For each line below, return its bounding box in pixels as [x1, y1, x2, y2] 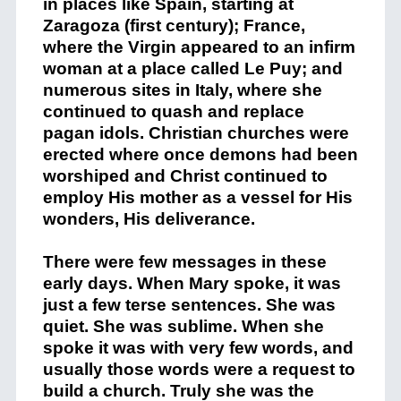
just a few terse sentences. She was [42, 295, 336, 315]
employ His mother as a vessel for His [42, 188, 353, 208]
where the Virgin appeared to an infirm [42, 38, 355, 57]
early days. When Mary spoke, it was [42, 274, 341, 294]
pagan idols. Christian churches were [42, 124, 349, 143]
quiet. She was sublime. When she [42, 317, 324, 337]
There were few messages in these [42, 252, 327, 272]
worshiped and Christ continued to [42, 166, 328, 186]
